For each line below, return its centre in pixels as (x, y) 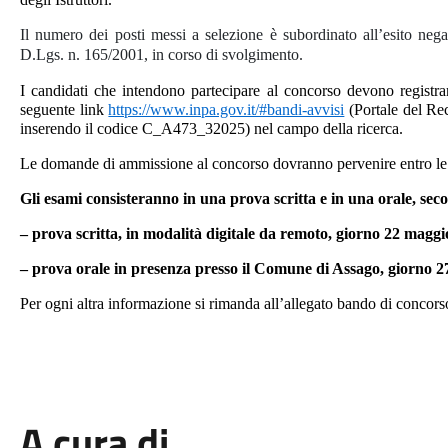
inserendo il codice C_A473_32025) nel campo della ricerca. (211, 128)
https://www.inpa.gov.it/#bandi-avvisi (226, 109)
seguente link (64, 109)
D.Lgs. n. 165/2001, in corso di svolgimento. (161, 54)
